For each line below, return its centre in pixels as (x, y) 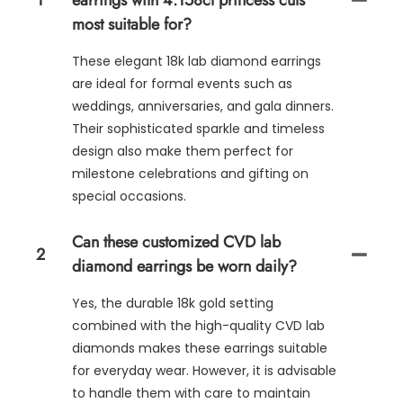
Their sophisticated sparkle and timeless (198, 129)
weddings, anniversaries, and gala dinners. (203, 107)
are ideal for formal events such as (182, 84)
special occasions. (129, 197)
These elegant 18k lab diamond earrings (197, 62)
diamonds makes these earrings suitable (200, 349)
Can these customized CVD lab (176, 242)
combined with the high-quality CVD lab (198, 326)
